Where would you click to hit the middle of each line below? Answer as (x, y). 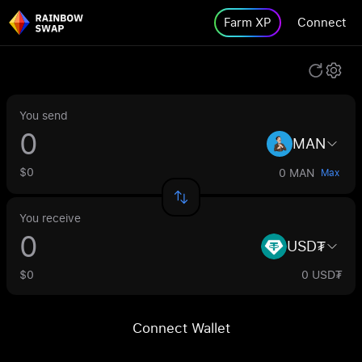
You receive (50, 218)
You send (44, 115)
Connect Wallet (181, 328)
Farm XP (248, 22)
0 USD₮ (322, 274)
